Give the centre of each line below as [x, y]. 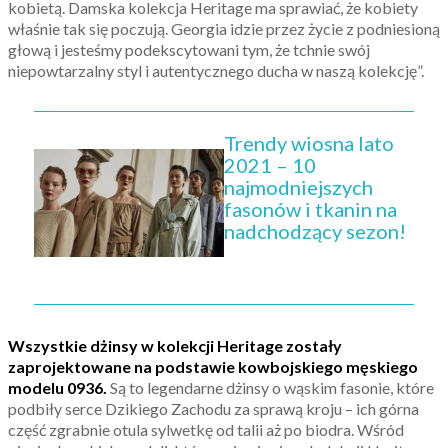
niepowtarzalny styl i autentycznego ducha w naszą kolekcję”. [216, 70]
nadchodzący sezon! [315, 230]
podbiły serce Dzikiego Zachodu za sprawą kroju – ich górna [213, 408]
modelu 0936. [57, 387]
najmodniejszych [298, 186]
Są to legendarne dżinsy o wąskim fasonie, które [270, 387]
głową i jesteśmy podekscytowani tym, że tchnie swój [189, 49]
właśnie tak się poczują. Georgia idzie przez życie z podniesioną [224, 28]
